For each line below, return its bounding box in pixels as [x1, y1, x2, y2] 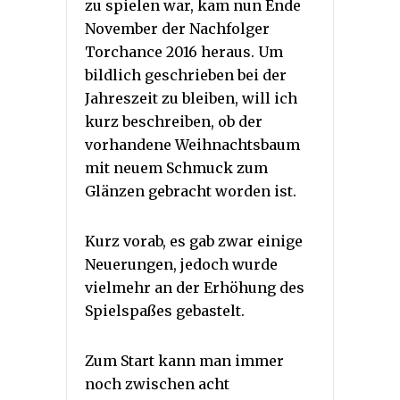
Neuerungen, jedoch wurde [85, 255, 278, 274]
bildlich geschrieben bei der [85, 66, 287, 85]
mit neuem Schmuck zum [85, 159, 268, 178]
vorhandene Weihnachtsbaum [85, 136, 300, 154]
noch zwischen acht [85, 375, 229, 394]
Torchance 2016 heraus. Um [85, 43, 283, 62]
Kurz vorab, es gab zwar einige [85, 232, 303, 251]
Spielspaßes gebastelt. [85, 302, 245, 321]
